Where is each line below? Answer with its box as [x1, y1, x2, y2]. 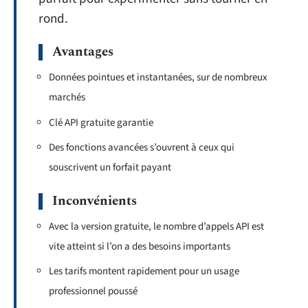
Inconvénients [52, 190, 137, 211]
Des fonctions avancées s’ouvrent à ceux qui [49, 140, 234, 155]
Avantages [52, 42, 113, 62]
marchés [49, 90, 85, 104]
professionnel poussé [49, 284, 137, 298]
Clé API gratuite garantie [49, 115, 153, 130]
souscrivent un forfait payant [49, 160, 171, 175]
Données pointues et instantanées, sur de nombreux [49, 70, 267, 85]
